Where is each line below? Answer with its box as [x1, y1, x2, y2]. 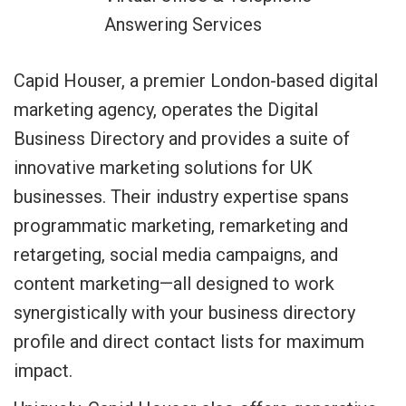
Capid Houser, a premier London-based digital [14, 70, 378, 92]
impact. [14, 360, 72, 382]
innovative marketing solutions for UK [14, 157, 313, 179]
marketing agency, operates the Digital [14, 99, 318, 121]
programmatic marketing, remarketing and [14, 215, 348, 237]
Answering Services [104, 14, 262, 35]
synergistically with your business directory [14, 302, 355, 324]
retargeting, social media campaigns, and [14, 244, 338, 266]
